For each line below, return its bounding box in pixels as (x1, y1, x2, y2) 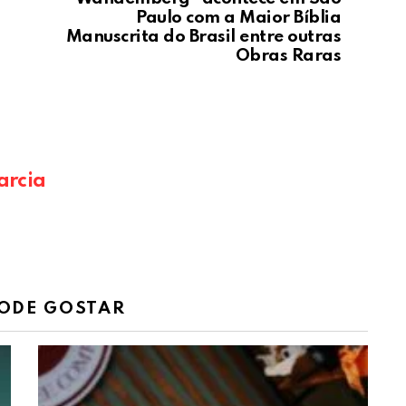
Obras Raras (235, 46, 341, 64)
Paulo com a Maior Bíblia (136, 8, 341, 26)
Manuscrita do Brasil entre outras (65, 27, 341, 45)
